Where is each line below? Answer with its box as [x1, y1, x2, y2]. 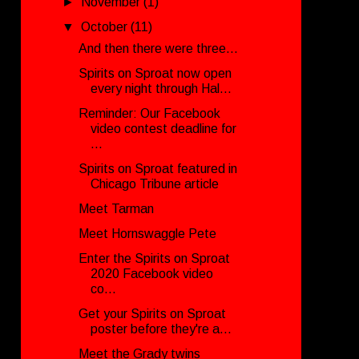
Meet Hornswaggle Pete [78, 226, 216, 240]
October [81, 19, 131, 34]
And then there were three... [78, 41, 238, 55]
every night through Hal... [90, 81, 232, 95]
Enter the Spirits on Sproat [78, 251, 230, 265]
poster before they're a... [90, 321, 232, 336]
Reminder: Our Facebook [78, 106, 220, 120]
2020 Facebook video [90, 266, 213, 280]
